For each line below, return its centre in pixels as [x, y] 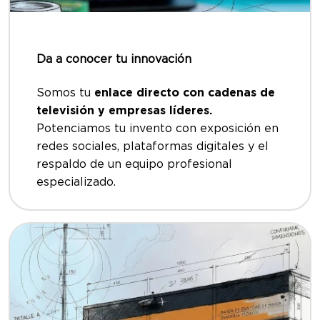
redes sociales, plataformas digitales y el [152, 146]
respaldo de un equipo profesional [134, 164]
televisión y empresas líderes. [124, 110]
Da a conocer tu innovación [114, 59]
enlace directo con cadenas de [185, 92]
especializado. [76, 182]
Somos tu [65, 92]
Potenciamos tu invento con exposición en [157, 128]
